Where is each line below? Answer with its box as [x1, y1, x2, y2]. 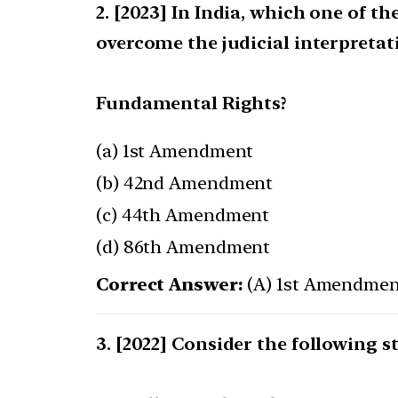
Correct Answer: [96, 274, 243, 296]
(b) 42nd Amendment [96, 172, 274, 195]
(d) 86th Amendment [96, 236, 271, 259]
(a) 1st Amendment [96, 140, 254, 163]
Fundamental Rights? [96, 92, 288, 115]
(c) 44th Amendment [96, 204, 270, 227]
